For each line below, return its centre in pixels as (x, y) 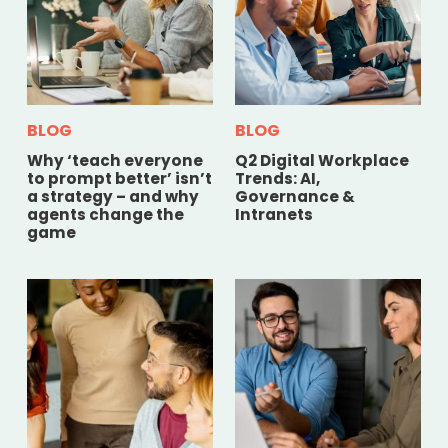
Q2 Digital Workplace (321, 160)
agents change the (105, 214)
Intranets (273, 214)
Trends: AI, (277, 178)
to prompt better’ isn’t (119, 178)
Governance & (294, 196)
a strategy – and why (112, 196)
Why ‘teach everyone (114, 160)
